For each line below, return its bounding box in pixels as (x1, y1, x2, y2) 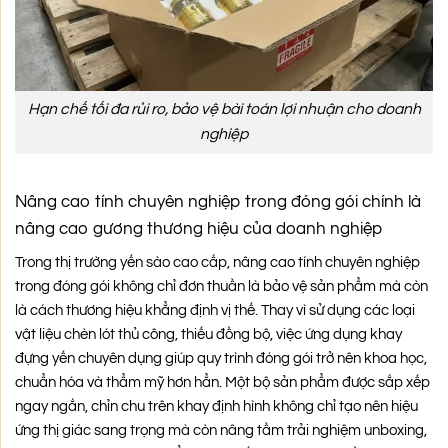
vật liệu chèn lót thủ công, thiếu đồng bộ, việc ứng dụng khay (15, 327, 402, 343)
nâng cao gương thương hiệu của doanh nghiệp (15, 219, 382, 238)
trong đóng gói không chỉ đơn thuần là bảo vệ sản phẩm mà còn (15, 279, 428, 295)
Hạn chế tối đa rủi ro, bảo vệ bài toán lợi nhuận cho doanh (27, 101, 421, 118)
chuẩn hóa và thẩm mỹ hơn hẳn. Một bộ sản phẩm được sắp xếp (15, 375, 430, 391)
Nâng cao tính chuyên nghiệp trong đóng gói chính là (15, 192, 421, 211)
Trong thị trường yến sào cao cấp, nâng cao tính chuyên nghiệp (15, 255, 420, 271)
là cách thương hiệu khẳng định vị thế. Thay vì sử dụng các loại (15, 303, 415, 319)
